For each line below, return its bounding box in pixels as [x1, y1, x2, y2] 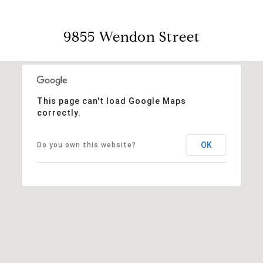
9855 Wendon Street [63, 28, 200, 46]
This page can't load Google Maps [36, 96, 186, 106]
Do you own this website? [36, 140, 136, 149]
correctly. [36, 107, 81, 117]
